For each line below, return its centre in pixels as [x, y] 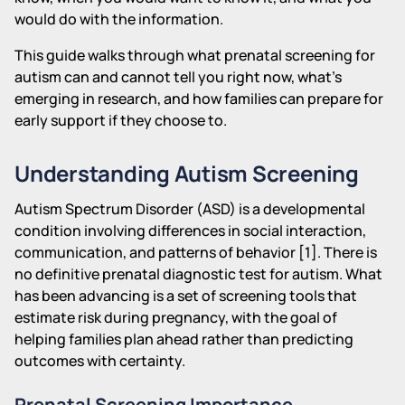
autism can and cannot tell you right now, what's [178, 76]
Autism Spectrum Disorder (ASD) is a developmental [190, 208]
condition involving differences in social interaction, [190, 230]
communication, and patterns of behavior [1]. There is [196, 252]
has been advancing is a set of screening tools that [186, 295]
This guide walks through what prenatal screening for [195, 55]
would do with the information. [119, 19]
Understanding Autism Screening [187, 173]
